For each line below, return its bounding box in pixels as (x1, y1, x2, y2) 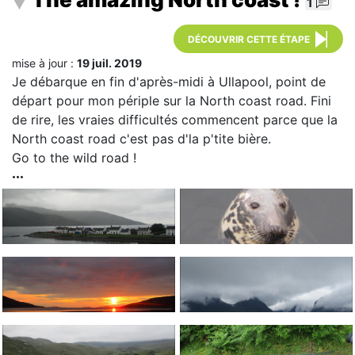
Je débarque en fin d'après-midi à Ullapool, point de (12, 74, 326, 90)
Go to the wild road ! (12, 150, 140, 166)
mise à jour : (12, 56, 77, 71)
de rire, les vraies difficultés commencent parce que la (12, 112, 338, 128)
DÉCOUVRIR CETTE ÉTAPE (188, 33, 310, 46)
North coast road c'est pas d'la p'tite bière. (12, 131, 275, 147)
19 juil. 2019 (77, 56, 142, 71)
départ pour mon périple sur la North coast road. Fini (12, 93, 331, 109)
